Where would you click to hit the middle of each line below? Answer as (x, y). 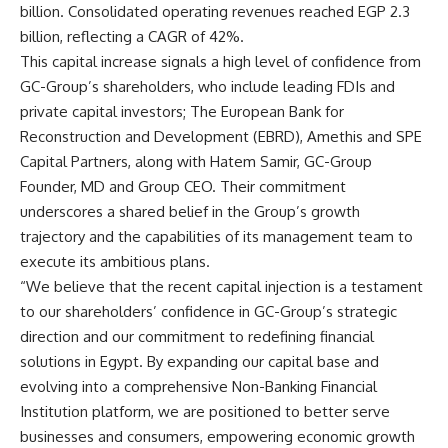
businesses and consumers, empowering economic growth (217, 436)
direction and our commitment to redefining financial (197, 336)
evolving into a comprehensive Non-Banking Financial (198, 386)
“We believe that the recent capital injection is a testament (221, 286)
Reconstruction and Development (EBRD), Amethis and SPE (221, 136)
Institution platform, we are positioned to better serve (205, 411)
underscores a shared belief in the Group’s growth (190, 211)
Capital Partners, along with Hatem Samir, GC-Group (196, 161)
